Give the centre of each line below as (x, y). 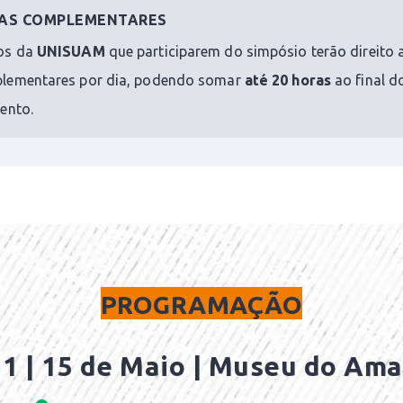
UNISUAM (71, 52)
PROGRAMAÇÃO (201, 305)
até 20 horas (287, 81)
